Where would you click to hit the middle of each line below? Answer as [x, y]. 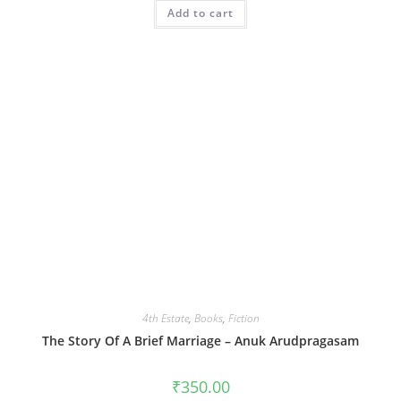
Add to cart [200, 13]
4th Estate [165, 318]
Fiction [243, 318]
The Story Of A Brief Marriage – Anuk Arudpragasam [200, 340]
